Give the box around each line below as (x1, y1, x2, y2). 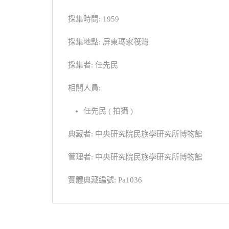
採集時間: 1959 (68, 14, 119, 23)
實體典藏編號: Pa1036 (68, 175, 142, 184)
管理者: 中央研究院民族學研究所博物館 (68, 152, 202, 161)
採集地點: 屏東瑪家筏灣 (68, 37, 149, 46)
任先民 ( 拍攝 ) (83, 106, 133, 115)
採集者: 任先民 (68, 60, 118, 69)
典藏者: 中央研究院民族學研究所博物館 (68, 129, 202, 138)
